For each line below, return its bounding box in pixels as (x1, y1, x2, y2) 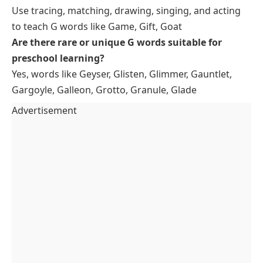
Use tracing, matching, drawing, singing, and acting (12, 4, 241, 18)
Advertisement (12, 104, 77, 117)
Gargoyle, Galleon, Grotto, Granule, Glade (12, 83, 197, 97)
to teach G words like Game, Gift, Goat (12, 20, 182, 33)
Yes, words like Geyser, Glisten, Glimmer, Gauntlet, (12, 68, 232, 81)
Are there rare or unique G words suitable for (12, 36, 222, 49)
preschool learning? (12, 52, 104, 65)
